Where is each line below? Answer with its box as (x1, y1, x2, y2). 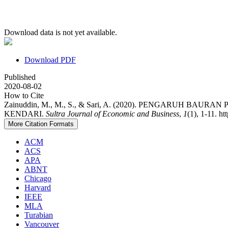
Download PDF (24, 55, 76, 65)
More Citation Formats (8, 120, 74, 128)
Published (4, 73, 36, 82)
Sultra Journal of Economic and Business (46, 109, 179, 119)
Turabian (24, 211, 53, 220)
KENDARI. (4, 109, 46, 119)
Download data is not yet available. (4, 28, 117, 37)
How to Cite (4, 91, 44, 100)
